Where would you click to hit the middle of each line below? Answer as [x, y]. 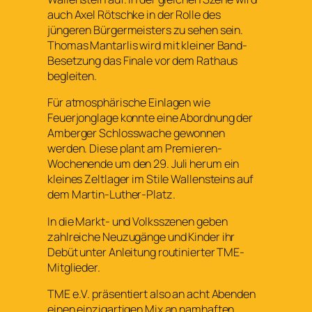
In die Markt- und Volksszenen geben [138, 221]
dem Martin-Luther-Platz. [112, 195]
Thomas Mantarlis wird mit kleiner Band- [148, 46]
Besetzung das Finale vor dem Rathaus [143, 61]
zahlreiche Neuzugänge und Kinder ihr [141, 236]
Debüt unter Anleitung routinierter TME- [146, 252]
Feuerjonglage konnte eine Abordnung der [150, 118]
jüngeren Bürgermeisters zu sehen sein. [146, 30]
